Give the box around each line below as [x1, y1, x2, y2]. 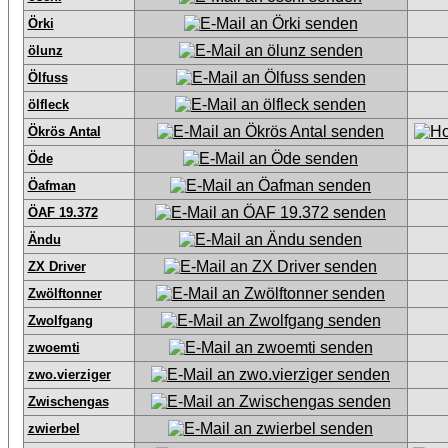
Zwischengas [27, 394, 109, 409]
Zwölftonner [27, 286, 102, 301]
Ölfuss [27, 70, 68, 85]
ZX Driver [27, 259, 86, 274]
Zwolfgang [27, 313, 93, 328]
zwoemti [27, 340, 80, 355]
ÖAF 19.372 [27, 205, 98, 220]
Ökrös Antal [27, 124, 101, 139]
